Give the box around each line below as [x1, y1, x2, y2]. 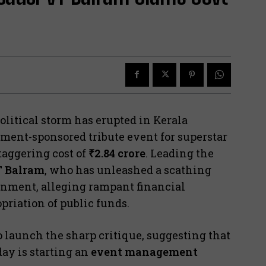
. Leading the [145, 145, 214, 160]
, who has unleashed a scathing [45, 162, 211, 177]
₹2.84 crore [88, 145, 145, 160]
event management [91, 244, 198, 259]
